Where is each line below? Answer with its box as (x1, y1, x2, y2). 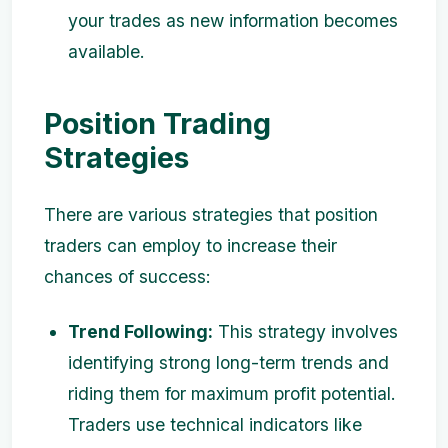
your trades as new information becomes (68, 10, 398, 31)
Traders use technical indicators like (68, 414, 362, 435)
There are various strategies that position (44, 204, 378, 225)
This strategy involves (213, 321, 398, 342)
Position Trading (44, 106, 271, 141)
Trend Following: (68, 321, 213, 342)
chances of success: (44, 266, 211, 287)
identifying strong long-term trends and (68, 352, 389, 373)
